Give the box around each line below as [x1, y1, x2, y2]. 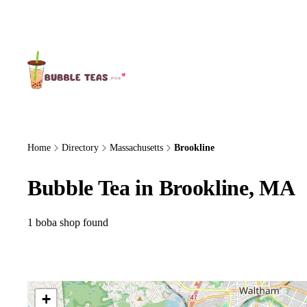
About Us [36, 16, 73, 27]
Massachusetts [110, 143, 163, 153]
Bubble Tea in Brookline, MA [27, 175, 295, 200]
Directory [62, 143, 99, 153]
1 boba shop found [27, 216, 108, 228]
